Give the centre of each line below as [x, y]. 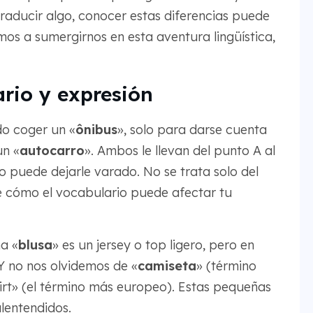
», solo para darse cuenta [192, 130]
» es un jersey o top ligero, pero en [153, 245]
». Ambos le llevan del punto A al [180, 151]
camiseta [167, 266]
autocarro [52, 151]
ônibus [96, 130]
